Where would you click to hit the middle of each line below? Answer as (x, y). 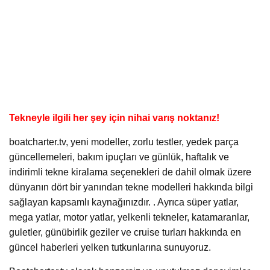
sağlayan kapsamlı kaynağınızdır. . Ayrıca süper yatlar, (124, 202)
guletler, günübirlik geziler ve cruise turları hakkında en (125, 232)
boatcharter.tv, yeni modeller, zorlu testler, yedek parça (124, 142)
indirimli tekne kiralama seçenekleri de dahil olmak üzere (130, 172)
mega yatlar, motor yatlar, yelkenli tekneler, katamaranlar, (129, 217)
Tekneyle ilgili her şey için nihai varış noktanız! (114, 118)
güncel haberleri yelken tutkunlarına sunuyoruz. (110, 247)
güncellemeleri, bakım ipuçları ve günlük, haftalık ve (119, 157)
